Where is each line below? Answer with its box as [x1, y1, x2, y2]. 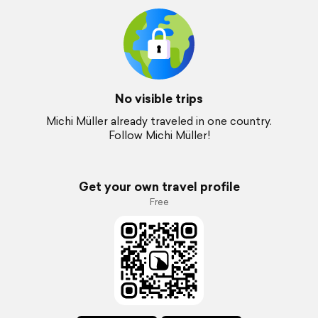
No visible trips [115, 89, 203, 107]
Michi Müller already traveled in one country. [46, 114, 272, 128]
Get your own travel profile [78, 177, 240, 195]
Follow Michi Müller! [108, 128, 210, 143]
